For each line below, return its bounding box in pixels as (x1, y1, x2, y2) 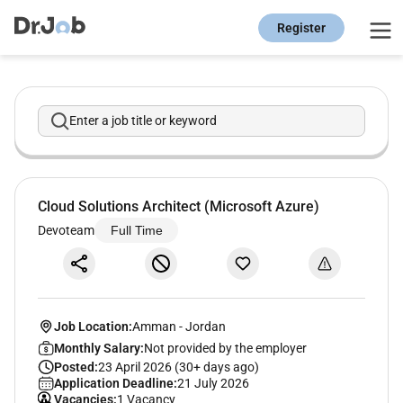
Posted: (53, 359, 98, 374)
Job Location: (53, 318, 132, 334)
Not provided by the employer (143, 340, 307, 355)
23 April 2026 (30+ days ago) (97, 359, 259, 374)
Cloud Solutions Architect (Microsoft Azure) (38, 198, 319, 216)
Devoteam (38, 222, 94, 237)
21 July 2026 (176, 375, 249, 390)
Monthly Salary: (53, 340, 144, 355)
